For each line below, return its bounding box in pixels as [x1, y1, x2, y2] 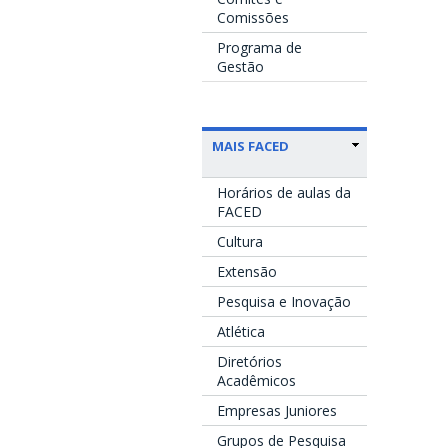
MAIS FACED [212, 136, 289, 155]
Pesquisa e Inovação [217, 291, 351, 311]
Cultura [217, 231, 263, 251]
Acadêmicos [217, 370, 296, 390]
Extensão [217, 261, 277, 281]
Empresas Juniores [217, 400, 337, 420]
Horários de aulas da [217, 182, 351, 202]
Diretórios [217, 351, 282, 371]
